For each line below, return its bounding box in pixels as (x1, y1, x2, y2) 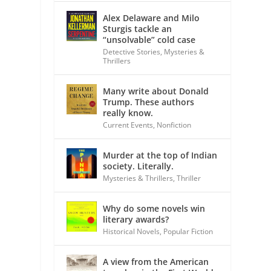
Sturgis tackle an (103, 22, 172, 34)
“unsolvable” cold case (103, 33, 196, 45)
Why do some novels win (103, 202, 206, 214)
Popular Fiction (163, 226, 214, 237)
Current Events (103, 119, 154, 130)
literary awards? (103, 213, 169, 225)
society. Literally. (103, 160, 174, 172)
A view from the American (103, 255, 209, 267)
